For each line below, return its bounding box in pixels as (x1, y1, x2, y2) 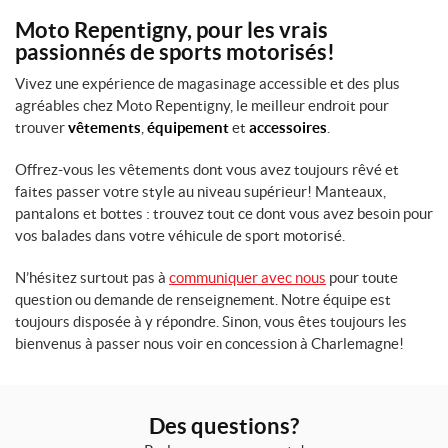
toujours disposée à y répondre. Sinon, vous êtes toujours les (15, 313, 407, 330)
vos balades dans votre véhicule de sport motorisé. (15, 227, 345, 244)
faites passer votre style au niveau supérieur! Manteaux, (15, 183, 386, 200)
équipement (147, 119, 229, 136)
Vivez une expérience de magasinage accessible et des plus (15, 75, 400, 92)
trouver (15, 119, 68, 136)
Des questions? (149, 413, 299, 438)
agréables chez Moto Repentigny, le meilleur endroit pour (15, 97, 389, 114)
